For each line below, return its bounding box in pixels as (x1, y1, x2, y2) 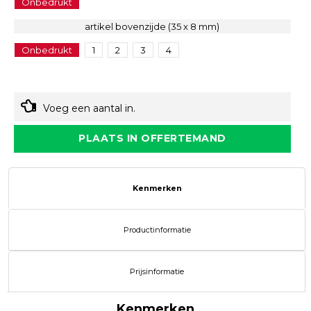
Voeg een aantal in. (43, 102, 136, 115)
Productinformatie (123, 225, 191, 235)
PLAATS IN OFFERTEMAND (78, 132, 226, 145)
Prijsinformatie (130, 267, 184, 277)
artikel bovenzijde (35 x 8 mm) (85, 21, 220, 33)
